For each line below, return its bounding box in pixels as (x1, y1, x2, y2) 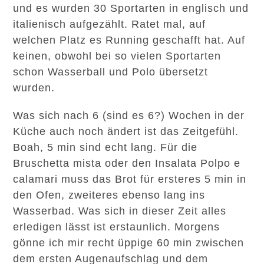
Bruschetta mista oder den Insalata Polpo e (13, 157, 241, 169)
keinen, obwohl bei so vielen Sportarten (13, 50, 222, 62)
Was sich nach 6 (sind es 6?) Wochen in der (13, 110, 245, 121)
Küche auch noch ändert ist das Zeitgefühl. (13, 126, 239, 137)
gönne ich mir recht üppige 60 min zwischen (13, 237, 245, 249)
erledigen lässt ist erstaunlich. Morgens (13, 221, 220, 233)
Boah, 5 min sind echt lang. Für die (13, 141, 198, 153)
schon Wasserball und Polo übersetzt (13, 66, 209, 78)
